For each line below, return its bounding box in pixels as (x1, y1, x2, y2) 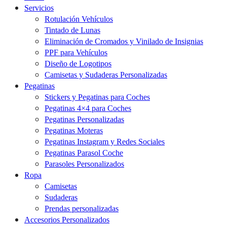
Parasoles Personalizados (45, 160, 124, 169)
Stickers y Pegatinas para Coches (45, 93, 150, 102)
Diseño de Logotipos (45, 59, 111, 68)
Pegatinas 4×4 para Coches (45, 104, 131, 113)
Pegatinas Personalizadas (45, 115, 124, 124)
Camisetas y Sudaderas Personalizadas (45, 70, 167, 80)
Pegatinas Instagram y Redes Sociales (45, 137, 165, 146)
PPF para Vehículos (45, 48, 107, 57)
